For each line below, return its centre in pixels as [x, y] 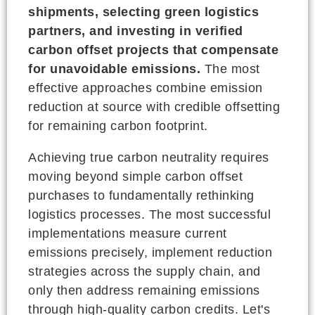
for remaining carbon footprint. [118, 126]
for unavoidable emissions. [114, 69]
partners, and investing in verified [136, 31]
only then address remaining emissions [144, 290]
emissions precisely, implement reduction [150, 252]
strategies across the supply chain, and [144, 271]
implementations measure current [128, 233]
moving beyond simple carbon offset [135, 176]
